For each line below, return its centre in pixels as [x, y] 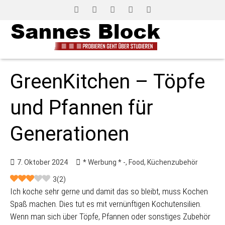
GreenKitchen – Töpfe [107, 82]
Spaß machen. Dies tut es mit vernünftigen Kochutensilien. [106, 204]
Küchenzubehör [173, 162]
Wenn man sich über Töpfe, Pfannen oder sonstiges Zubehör [110, 216]
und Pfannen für [82, 108]
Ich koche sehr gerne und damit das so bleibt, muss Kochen [109, 191]
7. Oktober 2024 [42, 162]
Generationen [70, 134]
